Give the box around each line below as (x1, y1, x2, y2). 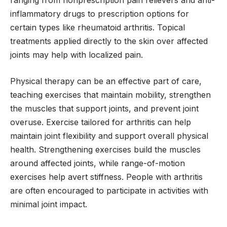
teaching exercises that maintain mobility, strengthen (10, 90, 211, 100)
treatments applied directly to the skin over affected (10, 35, 208, 46)
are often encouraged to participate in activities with (10, 185, 208, 196)
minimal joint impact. (10, 199, 87, 210)
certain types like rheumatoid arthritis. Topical (10, 22, 185, 32)
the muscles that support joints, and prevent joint (10, 103, 199, 114)
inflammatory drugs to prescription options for (10, 8, 189, 19)
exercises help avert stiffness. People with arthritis (10, 172, 203, 182)
